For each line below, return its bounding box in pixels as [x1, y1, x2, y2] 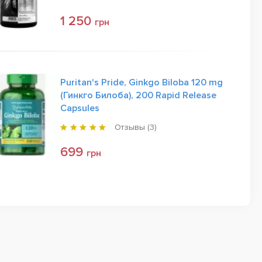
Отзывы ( [115, 122, 150, 132]
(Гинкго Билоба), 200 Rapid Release [60, 89, 216, 101]
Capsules [60, 102, 99, 114]
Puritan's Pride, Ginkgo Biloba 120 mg [60, 77, 223, 88]
